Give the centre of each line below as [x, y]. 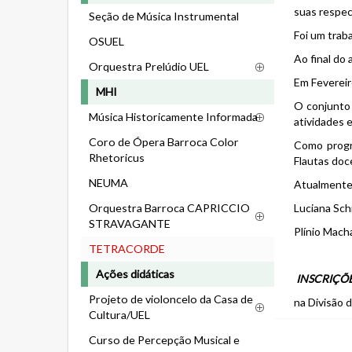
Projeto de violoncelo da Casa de [171, 299]
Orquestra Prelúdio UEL [149, 66]
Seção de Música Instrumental [164, 16]
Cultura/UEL [119, 315]
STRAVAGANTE [130, 224]
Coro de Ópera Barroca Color [164, 142]
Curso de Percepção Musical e [164, 340]
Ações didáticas [135, 274]
